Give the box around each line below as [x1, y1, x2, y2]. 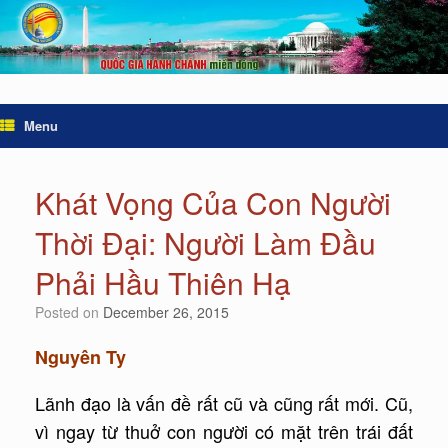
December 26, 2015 [103, 302, 229, 323]
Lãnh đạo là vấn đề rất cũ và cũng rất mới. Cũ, [35, 390, 413, 417]
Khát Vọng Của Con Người [35, 181, 391, 225]
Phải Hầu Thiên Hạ [35, 261, 291, 305]
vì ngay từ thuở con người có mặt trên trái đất [35, 418, 413, 445]
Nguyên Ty [35, 344, 126, 371]
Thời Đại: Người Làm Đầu [35, 221, 376, 265]
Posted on [44, 302, 103, 323]
